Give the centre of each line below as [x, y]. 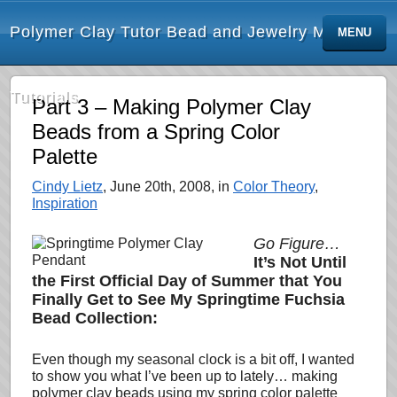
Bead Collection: [95, 318]
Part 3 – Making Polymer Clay [171, 107]
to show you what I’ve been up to [134, 376]
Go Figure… [297, 244]
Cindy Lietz [67, 187]
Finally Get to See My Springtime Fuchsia [188, 300]
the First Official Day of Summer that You [187, 281]
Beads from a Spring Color [156, 132]
